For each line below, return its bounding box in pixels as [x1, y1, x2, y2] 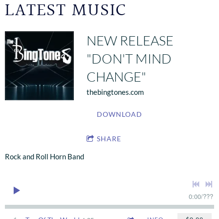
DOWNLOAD [97, 110, 143, 118]
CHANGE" [87, 68, 147, 85]
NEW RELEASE [87, 32, 174, 48]
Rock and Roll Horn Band [5, 152, 84, 161]
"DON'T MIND [87, 50, 172, 66]
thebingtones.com [87, 88, 144, 96]
